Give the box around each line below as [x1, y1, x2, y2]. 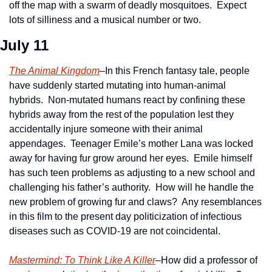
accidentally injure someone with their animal [9, 124, 203, 135]
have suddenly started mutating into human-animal [9, 80, 226, 91]
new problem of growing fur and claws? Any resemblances [9, 197, 262, 208]
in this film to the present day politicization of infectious [9, 211, 242, 222]
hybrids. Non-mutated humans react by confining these [9, 95, 245, 106]
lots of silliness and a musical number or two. [9, 15, 201, 25]
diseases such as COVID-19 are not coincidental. [9, 226, 220, 237]
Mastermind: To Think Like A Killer [9, 255, 155, 266]
